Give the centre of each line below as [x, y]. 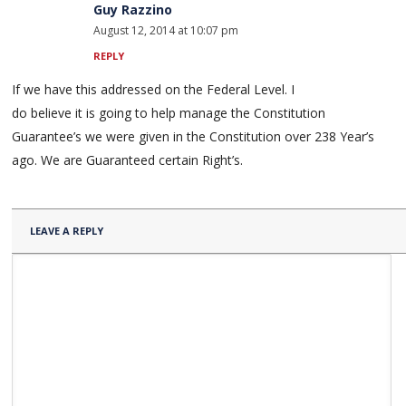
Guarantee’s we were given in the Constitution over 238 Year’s [193, 136]
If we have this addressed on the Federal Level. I [154, 89]
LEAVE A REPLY [67, 230]
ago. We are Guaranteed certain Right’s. [128, 159]
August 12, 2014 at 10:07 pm [166, 30]
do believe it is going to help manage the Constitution [169, 112]
